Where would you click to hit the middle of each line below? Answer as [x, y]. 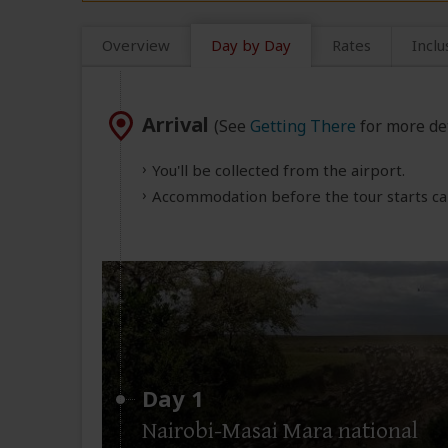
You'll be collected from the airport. [278, 170]
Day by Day [251, 45]
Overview [136, 45]
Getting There [303, 126]
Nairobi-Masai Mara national [280, 431]
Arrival [178, 125]
